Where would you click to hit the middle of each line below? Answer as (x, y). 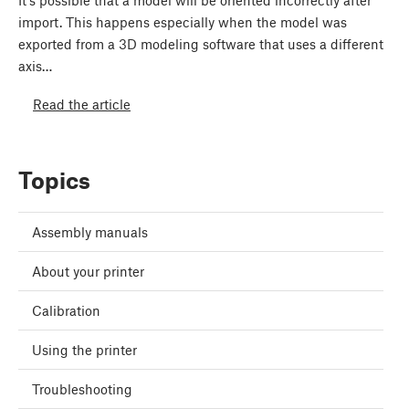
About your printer (88, 272)
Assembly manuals (90, 232)
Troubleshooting (82, 389)
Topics (54, 180)
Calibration (66, 311)
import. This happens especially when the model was (183, 22)
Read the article (82, 104)
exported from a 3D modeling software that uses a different (201, 44)
